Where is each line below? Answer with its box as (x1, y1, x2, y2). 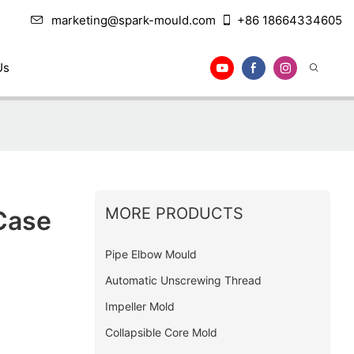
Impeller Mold (104, 299, 175, 313)
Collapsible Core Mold (104, 325, 217, 339)
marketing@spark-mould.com (51, 13, 216, 28)
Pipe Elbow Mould (104, 247, 197, 261)
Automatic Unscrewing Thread (104, 273, 262, 287)
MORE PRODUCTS (104, 203, 243, 223)
